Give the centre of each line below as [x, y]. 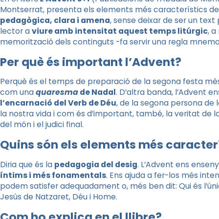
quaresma [57, 92]
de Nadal [97, 92]
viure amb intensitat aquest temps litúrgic [120, 31]
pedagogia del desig [96, 164]
